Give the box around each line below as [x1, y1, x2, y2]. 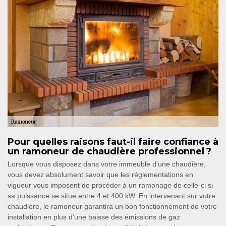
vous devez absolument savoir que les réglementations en [8, 171, 193, 179]
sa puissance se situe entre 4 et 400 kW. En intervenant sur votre [8, 192, 215, 200]
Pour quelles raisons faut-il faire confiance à [8, 136, 218, 147]
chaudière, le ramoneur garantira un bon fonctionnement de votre [8, 202, 217, 210]
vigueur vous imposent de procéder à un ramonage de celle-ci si [8, 181, 213, 189]
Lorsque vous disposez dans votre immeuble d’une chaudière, [8, 160, 206, 168]
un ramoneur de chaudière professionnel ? [8, 146, 211, 157]
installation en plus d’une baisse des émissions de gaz [8, 213, 180, 221]
